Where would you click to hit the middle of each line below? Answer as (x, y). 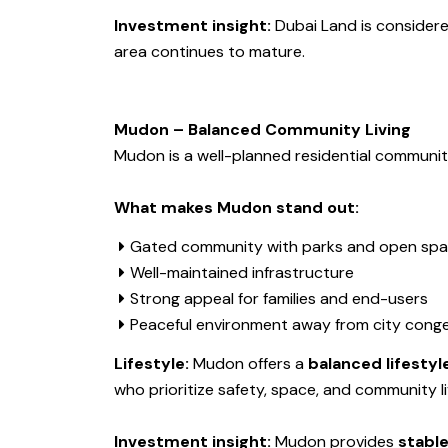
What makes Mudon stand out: (236, 208)
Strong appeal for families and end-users (279, 299)
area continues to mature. (209, 52)
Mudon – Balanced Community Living (262, 130)
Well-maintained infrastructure (242, 273)
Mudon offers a (248, 364)
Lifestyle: (151, 364)
